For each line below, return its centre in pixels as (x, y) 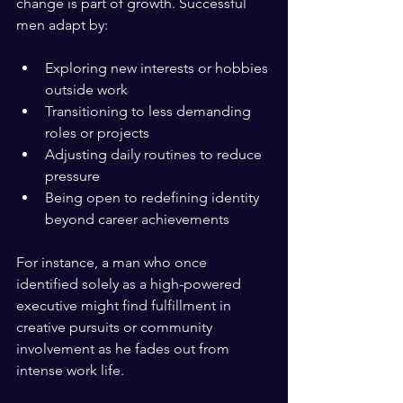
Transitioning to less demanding (150, 112)
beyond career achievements (141, 219)
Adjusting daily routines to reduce (155, 155)
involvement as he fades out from (125, 349)
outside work (90, 90)
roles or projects (101, 133)
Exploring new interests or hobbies (158, 68)
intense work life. (70, 371)
